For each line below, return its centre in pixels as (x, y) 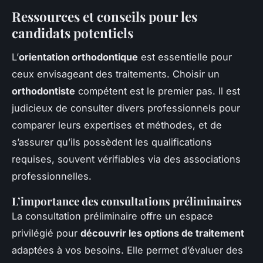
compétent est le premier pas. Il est (158, 91)
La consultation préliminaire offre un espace (112, 216)
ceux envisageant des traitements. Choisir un (116, 74)
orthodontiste (43, 91)
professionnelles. (52, 176)
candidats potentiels (73, 33)
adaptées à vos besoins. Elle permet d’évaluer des (127, 250)
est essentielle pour (185, 57)
